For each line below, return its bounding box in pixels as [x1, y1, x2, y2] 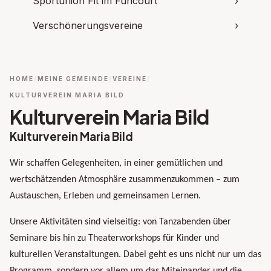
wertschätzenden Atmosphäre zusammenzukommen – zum [10, 175, 240, 185]
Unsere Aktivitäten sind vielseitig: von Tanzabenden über [10, 217, 231, 227]
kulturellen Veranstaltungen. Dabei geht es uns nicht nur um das [10, 250, 261, 260]
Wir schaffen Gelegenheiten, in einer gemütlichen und [10, 158, 223, 169]
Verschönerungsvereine [33, 19, 143, 32]
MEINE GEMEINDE [38, 75, 109, 83]
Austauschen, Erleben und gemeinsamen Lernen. [10, 191, 201, 201]
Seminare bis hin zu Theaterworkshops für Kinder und [10, 233, 219, 244]
